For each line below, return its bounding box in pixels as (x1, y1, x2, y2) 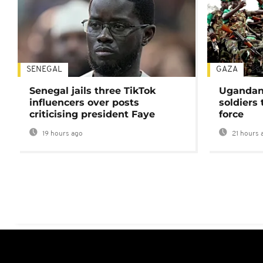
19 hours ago (41, 130, 83, 138)
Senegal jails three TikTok (29, 85, 156, 97)
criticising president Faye (29, 109, 155, 120)
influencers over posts (29, 97, 139, 109)
